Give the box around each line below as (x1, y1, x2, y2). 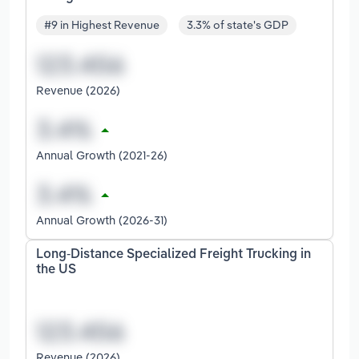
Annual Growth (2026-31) (36, 212, 167, 228)
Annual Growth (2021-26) (36, 147, 167, 163)
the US (36, 264, 76, 277)
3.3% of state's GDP (187, 18, 288, 33)
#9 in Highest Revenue (44, 18, 159, 33)
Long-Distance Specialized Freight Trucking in (36, 248, 311, 262)
